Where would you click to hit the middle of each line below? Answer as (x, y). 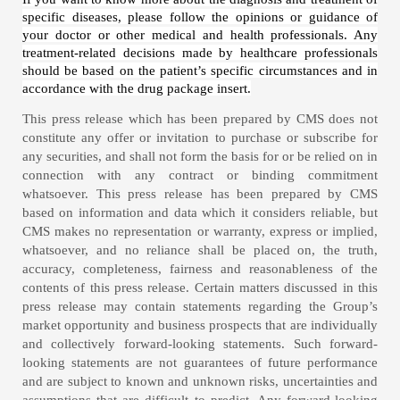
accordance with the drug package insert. (137, 88)
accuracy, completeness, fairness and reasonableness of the (200, 269)
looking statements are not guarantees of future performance (200, 363)
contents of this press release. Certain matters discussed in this (200, 288)
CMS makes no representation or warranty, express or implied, (200, 232)
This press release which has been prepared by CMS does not (200, 119)
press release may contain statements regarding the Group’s (200, 307)
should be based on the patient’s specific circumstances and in (200, 70)
